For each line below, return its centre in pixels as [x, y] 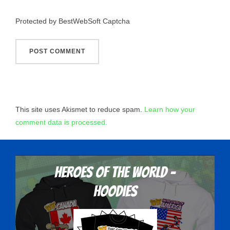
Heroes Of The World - [115, 172]
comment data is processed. [61, 122]
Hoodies [115, 191]
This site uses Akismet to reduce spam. [80, 109]
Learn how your [170, 109]
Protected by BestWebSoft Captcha [73, 21]
